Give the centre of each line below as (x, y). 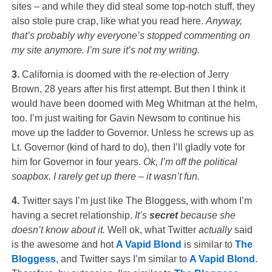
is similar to (208, 244)
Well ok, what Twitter (153, 229)
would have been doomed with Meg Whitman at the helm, (134, 103)
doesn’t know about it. (59, 229)
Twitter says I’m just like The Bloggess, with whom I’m (135, 200)
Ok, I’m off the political (190, 161)
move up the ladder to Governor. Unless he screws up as (132, 132)
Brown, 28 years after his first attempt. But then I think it (128, 89)
